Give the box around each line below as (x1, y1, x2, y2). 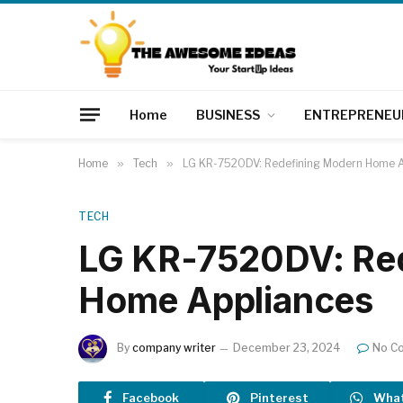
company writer (132, 341, 216, 355)
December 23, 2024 (233, 341, 341, 355)
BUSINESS (196, 106, 260, 122)
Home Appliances (78, 279, 374, 321)
